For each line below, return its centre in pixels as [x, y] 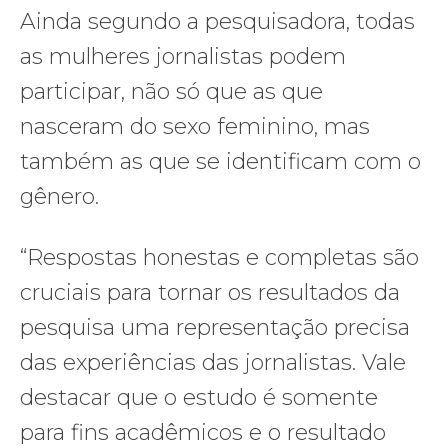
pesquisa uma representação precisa [215, 327]
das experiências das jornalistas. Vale [213, 362]
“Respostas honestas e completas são [219, 257]
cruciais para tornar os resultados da [210, 292]
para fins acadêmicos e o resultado [203, 432]
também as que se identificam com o [220, 161]
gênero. [62, 196]
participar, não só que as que [171, 91]
